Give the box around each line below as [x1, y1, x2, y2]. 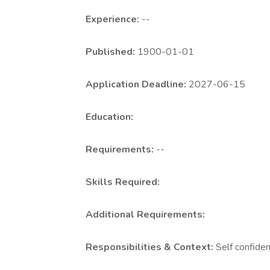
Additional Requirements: [86, 208, 205, 221]
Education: [86, 110, 133, 124]
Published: [86, 45, 137, 58]
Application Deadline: [86, 78, 189, 91]
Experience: [86, 13, 142, 26]
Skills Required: [86, 175, 160, 189]
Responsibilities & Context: [86, 240, 216, 254]
